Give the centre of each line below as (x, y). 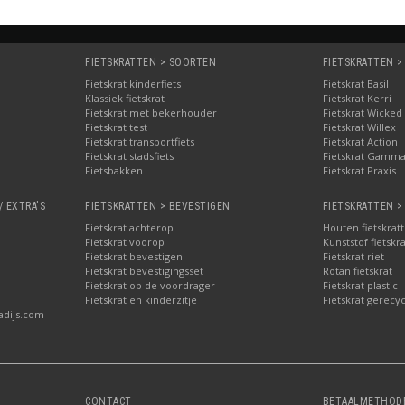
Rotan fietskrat (357, 270)
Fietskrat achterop (130, 227)
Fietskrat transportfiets (140, 141)
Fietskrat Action (360, 141)
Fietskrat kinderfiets (133, 83)
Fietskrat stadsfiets (130, 155)
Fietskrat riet (353, 256)
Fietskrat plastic (360, 285)
